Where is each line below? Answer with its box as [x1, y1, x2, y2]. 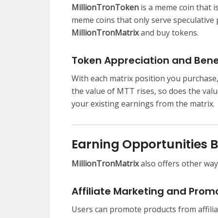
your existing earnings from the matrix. [72, 98, 215, 109]
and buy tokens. [139, 27, 199, 38]
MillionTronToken [72, 2, 139, 13]
